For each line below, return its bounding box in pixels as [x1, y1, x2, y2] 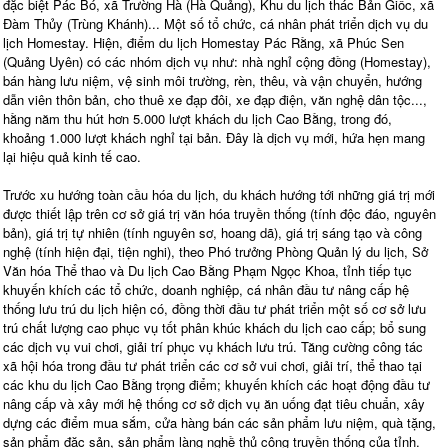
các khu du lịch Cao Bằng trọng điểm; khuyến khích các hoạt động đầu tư [3, 374, 430, 394]
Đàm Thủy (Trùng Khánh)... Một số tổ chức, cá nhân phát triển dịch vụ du [3, 13, 428, 33]
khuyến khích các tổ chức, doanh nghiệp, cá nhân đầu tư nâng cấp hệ [3, 279, 409, 299]
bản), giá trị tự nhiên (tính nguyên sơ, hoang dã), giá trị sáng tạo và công [3, 222, 422, 242]
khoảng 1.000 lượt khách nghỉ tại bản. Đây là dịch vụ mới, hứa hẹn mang [3, 127, 425, 147]
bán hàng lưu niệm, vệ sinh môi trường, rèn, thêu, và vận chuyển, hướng [3, 70, 422, 90]
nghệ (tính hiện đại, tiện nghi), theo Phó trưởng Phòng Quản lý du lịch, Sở [3, 241, 428, 261]
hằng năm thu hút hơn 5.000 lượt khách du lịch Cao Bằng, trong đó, [3, 108, 392, 128]
